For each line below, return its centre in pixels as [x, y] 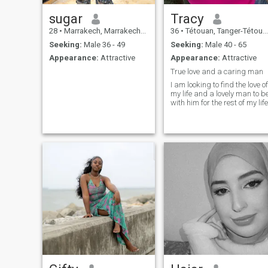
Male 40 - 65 [225, 44]
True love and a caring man [217, 71]
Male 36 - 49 [103, 44]
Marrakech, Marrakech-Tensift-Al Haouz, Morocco [101, 31]
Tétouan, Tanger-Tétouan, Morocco [223, 31]
